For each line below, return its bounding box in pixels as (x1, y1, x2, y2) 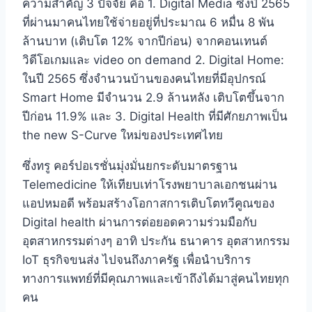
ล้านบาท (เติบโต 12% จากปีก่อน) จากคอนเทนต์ (22, 34, 267, 49)
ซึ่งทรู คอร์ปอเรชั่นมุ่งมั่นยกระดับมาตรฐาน (22, 159, 237, 173)
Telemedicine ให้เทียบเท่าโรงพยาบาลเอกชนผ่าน (22, 178, 277, 192)
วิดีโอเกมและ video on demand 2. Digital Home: (22, 53, 284, 68)
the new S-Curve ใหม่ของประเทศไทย (22, 128, 223, 143)
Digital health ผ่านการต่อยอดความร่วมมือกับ (22, 215, 257, 230)
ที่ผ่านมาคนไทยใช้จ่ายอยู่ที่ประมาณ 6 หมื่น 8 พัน (22, 15, 274, 30)
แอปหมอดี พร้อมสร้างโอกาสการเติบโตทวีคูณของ (22, 196, 274, 211)
